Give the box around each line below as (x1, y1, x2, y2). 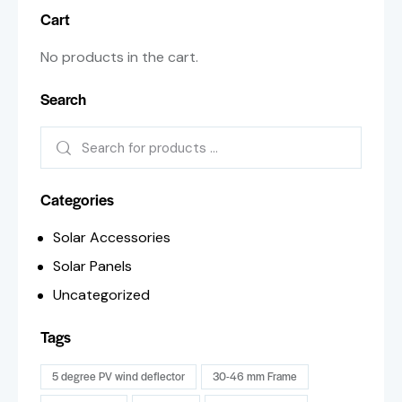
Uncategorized (53, 285, 151, 305)
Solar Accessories (53, 228, 171, 248)
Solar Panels (53, 257, 133, 276)
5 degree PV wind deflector (52, 368, 185, 385)
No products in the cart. (40, 48, 198, 67)
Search (40, 88, 86, 110)
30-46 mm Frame (213, 368, 297, 385)
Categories (40, 188, 114, 211)
